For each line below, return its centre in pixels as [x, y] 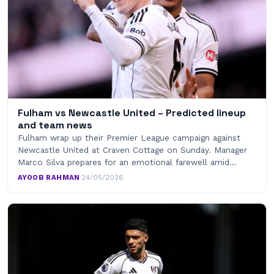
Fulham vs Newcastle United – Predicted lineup [132, 113]
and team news [55, 125]
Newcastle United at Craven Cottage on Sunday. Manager [132, 150]
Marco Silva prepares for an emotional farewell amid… [127, 162]
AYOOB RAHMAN [49, 177]
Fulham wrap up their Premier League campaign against [129, 137]
